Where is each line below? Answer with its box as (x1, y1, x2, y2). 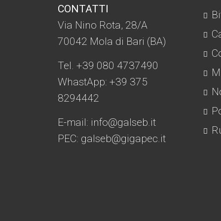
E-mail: (58, 116, 91, 129)
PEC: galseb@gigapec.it (58, 133, 166, 145)
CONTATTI (58, 3, 109, 15)
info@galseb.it (91, 116, 156, 129)
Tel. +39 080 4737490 (58, 60, 158, 72)
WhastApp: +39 (58, 76, 130, 88)
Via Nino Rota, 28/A (58, 19, 147, 32)
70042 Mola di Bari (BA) (58, 36, 169, 48)
